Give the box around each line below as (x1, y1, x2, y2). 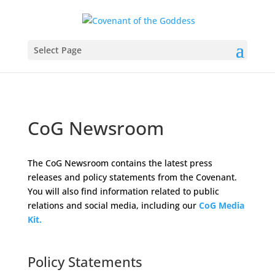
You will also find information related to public (27, 185, 219, 197)
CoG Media (198, 199, 244, 211)
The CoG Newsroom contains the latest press (27, 157, 212, 169)
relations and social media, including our (27, 199, 196, 211)
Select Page (33, 44, 82, 56)
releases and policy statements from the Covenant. (27, 171, 239, 183)
